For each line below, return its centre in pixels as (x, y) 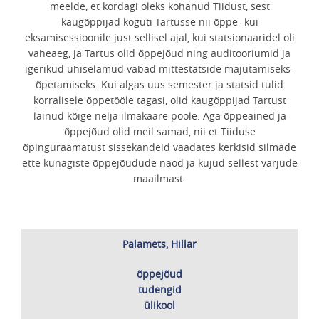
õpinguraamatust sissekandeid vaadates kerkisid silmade (159, 147)
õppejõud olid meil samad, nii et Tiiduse (159, 131)
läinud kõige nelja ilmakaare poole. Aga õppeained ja (159, 116)
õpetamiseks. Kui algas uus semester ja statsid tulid (159, 84)
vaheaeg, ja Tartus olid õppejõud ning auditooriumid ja (159, 53)
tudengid (159, 289)
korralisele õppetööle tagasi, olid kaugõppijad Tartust (159, 100)
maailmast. (159, 178)
